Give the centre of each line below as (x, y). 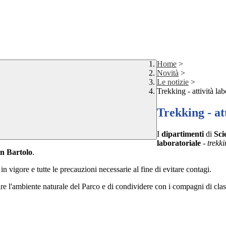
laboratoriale (179, 143)
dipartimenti (183, 134)
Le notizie (173, 82)
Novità (168, 73)
